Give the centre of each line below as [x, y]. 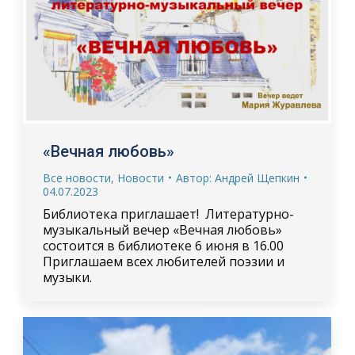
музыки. [67, 277]
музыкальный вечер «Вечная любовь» [162, 229]
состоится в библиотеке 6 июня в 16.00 [163, 245]
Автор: [195, 177]
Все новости [76, 177]
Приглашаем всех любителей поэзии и [163, 261]
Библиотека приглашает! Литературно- [168, 214]
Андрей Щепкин [257, 177]
